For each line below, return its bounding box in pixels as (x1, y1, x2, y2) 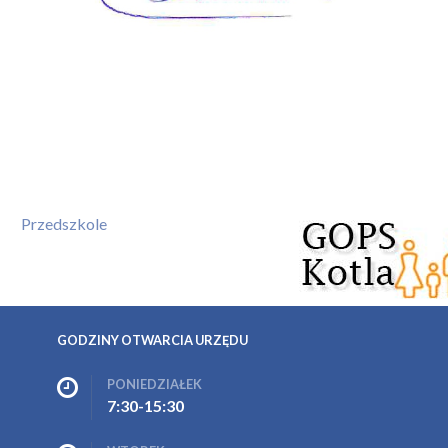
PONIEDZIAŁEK (107, 375, 202, 392)
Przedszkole (21, 214, 107, 234)
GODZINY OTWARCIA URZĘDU (57, 331, 248, 348)
